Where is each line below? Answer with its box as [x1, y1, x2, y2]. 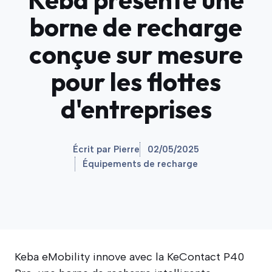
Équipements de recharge [82, 158, 198, 169]
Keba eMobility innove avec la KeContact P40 [15, 250, 244, 263]
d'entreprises [60, 92, 212, 125]
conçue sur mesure [29, 38, 243, 70]
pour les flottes [51, 65, 221, 98]
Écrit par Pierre [73, 143, 140, 155]
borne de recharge [30, 10, 242, 43]
